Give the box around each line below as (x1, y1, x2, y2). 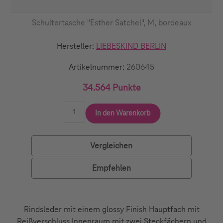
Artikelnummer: (69, 63, 124, 72)
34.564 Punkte (82, 83, 141, 94)
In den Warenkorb (95, 109, 150, 117)
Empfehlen (92, 163, 131, 173)
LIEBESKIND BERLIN (96, 42, 166, 51)
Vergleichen (90, 141, 133, 150)
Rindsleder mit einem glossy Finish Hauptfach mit (23, 205, 200, 214)
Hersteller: (57, 42, 94, 51)
